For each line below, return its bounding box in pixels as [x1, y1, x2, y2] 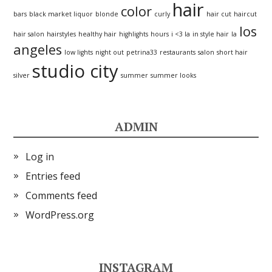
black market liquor [29, 10, 93, 18]
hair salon [13, 30, 45, 38]
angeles [13, 41, 63, 58]
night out [95, 48, 124, 56]
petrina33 [126, 48, 158, 56]
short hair [217, 48, 248, 56]
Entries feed [25, 169, 81, 183]
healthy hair [78, 30, 117, 38]
